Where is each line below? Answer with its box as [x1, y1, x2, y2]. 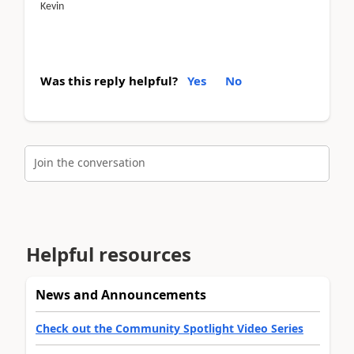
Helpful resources [26, 241, 191, 267]
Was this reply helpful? [40, 72, 178, 88]
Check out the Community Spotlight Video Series [36, 321, 303, 336]
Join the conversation [34, 155, 145, 170]
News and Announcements [36, 286, 206, 303]
